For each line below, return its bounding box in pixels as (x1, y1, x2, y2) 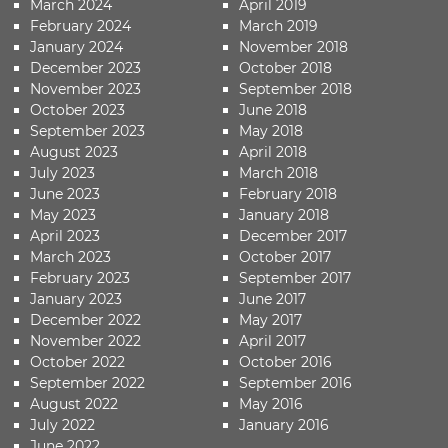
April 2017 (238, 331, 306, 350)
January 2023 (30, 289, 122, 308)
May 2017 (238, 310, 302, 329)
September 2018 (238, 79, 352, 98)
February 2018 (238, 184, 337, 203)
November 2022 (30, 331, 141, 350)
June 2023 (30, 184, 100, 203)
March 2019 (238, 16, 318, 35)
